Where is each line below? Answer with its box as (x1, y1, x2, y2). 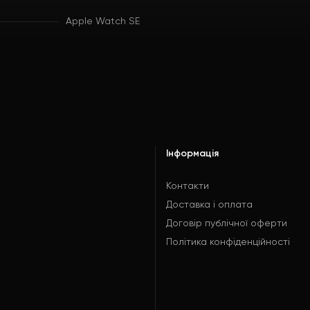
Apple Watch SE (65, 17, 140, 26)
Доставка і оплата (166, 200, 253, 210)
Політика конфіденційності (166, 237, 290, 247)
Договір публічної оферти (166, 219, 287, 228)
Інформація (166, 149, 219, 158)
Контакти (166, 181, 209, 191)
